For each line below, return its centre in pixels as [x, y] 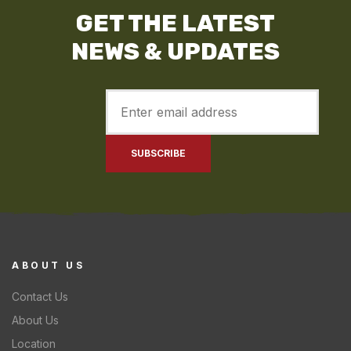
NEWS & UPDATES [175, 51]
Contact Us [40, 297]
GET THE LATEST [175, 23]
